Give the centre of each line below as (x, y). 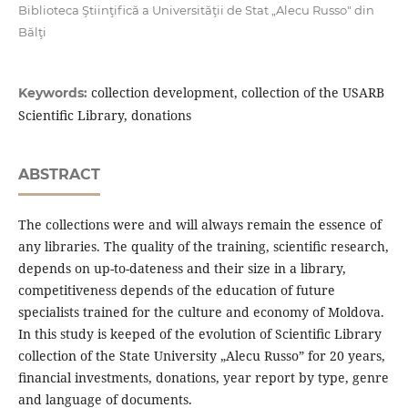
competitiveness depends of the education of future (176, 291)
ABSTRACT (59, 175)
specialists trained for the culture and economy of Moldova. (201, 312)
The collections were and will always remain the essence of (199, 225)
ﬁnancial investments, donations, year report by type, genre (203, 378)
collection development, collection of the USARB (237, 93)
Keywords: (54, 93)
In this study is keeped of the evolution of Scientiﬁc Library (199, 334)
